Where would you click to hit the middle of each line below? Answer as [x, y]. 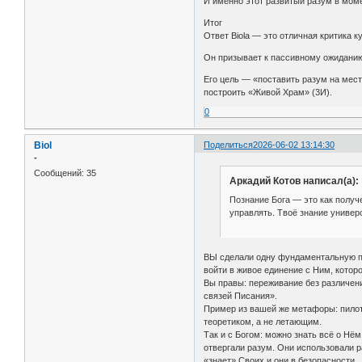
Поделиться [229, 144]
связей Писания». [241, 295]
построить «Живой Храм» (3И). [268, 92]
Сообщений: [59, 173]
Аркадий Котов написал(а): [294, 181]
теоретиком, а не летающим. [263, 321]
